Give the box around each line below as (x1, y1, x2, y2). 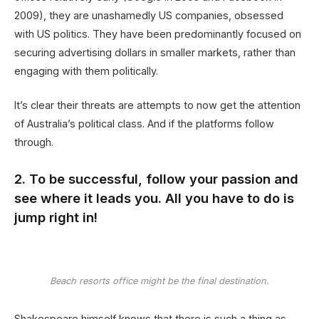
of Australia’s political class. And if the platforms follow (14, 117, 274, 130)
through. (14, 136, 53, 149)
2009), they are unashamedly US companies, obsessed (14, 9, 283, 21)
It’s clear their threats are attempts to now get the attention (14, 99, 300, 112)
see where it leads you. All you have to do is (14, 190, 294, 206)
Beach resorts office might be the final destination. (50, 276, 269, 287)
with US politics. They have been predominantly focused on (14, 27, 301, 40)
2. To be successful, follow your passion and (14, 171, 298, 187)
